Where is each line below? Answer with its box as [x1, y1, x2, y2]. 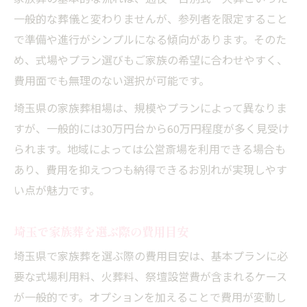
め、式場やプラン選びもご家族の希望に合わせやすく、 [14, 51, 288, 71]
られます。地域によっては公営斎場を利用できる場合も [14, 140, 286, 160]
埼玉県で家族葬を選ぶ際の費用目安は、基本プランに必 [14, 247, 288, 267]
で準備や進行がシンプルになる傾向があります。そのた [14, 31, 286, 50]
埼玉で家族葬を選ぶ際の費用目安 [14, 222, 188, 240]
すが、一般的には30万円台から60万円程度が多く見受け [14, 120, 289, 139]
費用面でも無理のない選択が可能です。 [14, 72, 210, 91]
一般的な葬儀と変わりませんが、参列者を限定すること [14, 10, 288, 29]
